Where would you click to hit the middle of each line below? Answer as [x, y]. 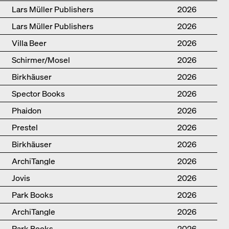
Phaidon [26, 111]
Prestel [25, 128]
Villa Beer [29, 43]
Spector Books [38, 94]
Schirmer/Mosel [41, 60]
